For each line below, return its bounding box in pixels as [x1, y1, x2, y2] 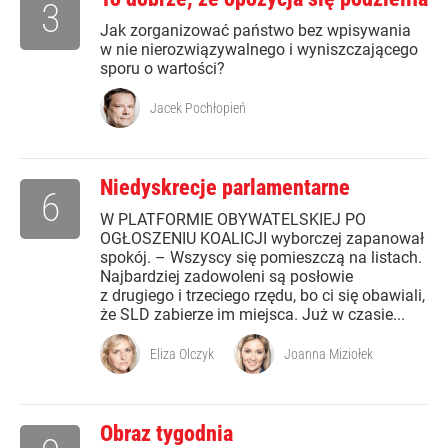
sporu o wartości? [100, 59, 225, 79]
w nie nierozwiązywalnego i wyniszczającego [100, 40, 418, 60]
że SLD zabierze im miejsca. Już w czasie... [100, 305, 405, 325]
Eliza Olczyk [150, 346, 214, 363]
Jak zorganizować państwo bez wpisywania [100, 21, 411, 41]
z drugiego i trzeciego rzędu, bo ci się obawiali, [100, 286, 425, 306]
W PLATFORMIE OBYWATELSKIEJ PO [100, 210, 366, 230]
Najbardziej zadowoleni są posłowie [100, 267, 353, 287]
